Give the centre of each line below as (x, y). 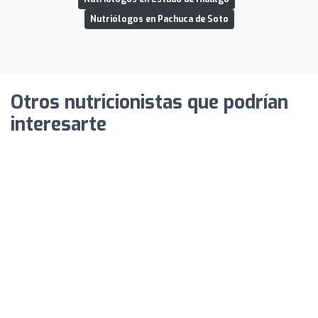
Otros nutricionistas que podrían (149, 102)
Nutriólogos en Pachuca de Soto (159, 19)
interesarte (59, 124)
